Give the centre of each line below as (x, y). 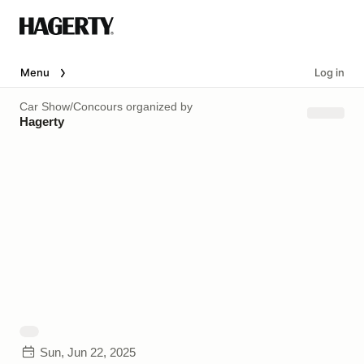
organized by (158, 106)
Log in (329, 72)
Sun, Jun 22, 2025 (88, 352)
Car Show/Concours (71, 106)
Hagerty (42, 121)
